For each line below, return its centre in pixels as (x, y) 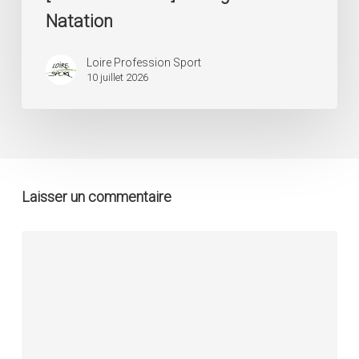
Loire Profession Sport (143, 63)
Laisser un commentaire (96, 197)
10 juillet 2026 (117, 78)
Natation (79, 22)
